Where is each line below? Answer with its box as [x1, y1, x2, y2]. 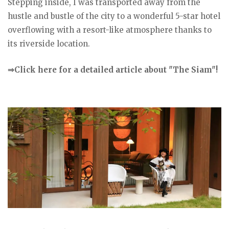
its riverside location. [8, 39, 90, 49]
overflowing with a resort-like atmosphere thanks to [8, 25, 212, 35]
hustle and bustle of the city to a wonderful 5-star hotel [8, 11, 220, 21]
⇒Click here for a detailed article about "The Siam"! [8, 65, 218, 75]
